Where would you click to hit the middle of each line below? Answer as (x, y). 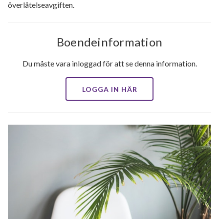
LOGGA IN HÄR (109, 89)
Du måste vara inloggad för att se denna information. (109, 64)
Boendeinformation (109, 42)
